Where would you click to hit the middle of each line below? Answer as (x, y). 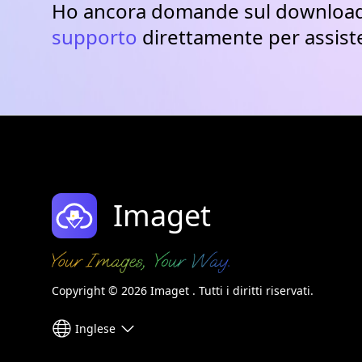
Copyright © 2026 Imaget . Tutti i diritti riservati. (183, 291)
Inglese (95, 328)
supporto (95, 37)
